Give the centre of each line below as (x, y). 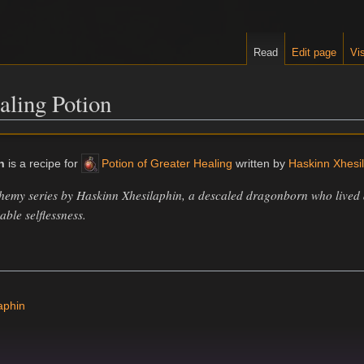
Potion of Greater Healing (167, 163)
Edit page (314, 53)
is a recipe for (43, 163)
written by (261, 163)
